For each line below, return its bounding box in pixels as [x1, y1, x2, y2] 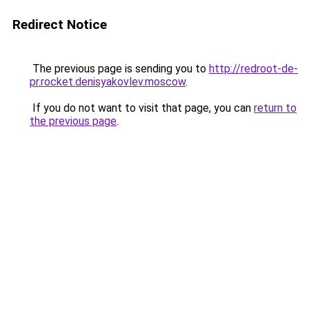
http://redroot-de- [209, 62, 298, 75]
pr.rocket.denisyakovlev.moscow [30, 75, 186, 88]
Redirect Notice [12, 17, 107, 32]
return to [254, 101, 297, 114]
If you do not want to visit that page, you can [30, 101, 254, 114]
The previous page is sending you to [30, 62, 209, 75]
